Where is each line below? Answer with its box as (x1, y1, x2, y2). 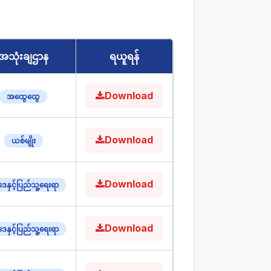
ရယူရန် (109, 50, 139, 62)
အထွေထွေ (7, 92, 40, 101)
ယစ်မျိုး (11, 136, 36, 145)
